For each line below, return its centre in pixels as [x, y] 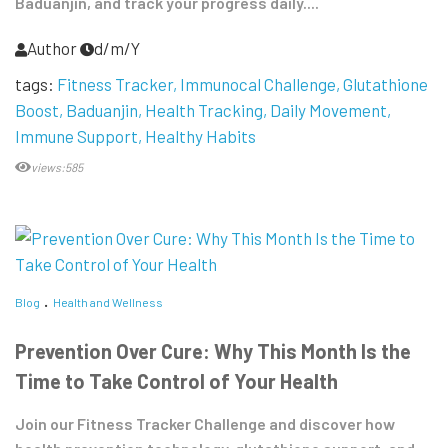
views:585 [57, 166]
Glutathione [385, 83]
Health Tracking [204, 109]
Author [52, 47]
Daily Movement [328, 109]
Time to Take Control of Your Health [176, 381]
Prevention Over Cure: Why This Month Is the [213, 351]
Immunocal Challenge [258, 83]
